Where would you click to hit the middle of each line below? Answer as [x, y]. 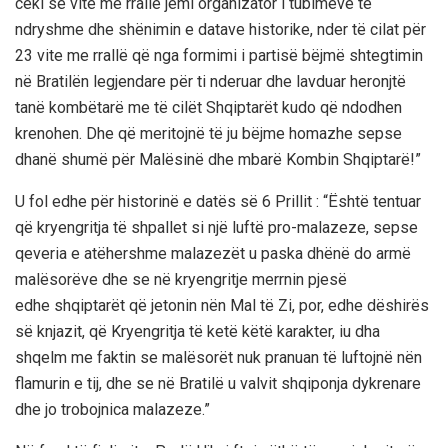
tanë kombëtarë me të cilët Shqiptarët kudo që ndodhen [208, 107]
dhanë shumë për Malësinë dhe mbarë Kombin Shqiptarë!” [218, 159]
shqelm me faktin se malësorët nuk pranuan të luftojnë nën [218, 357]
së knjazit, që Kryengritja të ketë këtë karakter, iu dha [197, 331]
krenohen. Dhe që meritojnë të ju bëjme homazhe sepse [208, 133]
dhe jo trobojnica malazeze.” [112, 409]
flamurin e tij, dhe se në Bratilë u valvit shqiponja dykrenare [218, 383]
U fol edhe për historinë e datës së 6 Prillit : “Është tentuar [218, 201]
